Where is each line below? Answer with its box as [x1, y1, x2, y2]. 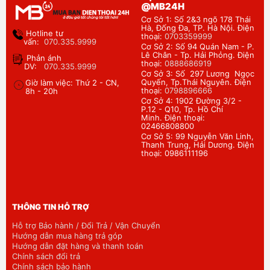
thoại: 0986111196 [141, 148, 208, 159]
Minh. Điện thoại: [141, 113, 205, 123]
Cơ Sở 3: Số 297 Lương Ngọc [141, 69, 257, 79]
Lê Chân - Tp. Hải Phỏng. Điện [141, 50, 254, 60]
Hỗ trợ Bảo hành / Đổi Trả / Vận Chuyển [12, 220, 160, 230]
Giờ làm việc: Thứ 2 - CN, [25, 78, 119, 88]
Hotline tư [24, 28, 63, 39]
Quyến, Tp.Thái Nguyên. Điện [141, 77, 251, 87]
